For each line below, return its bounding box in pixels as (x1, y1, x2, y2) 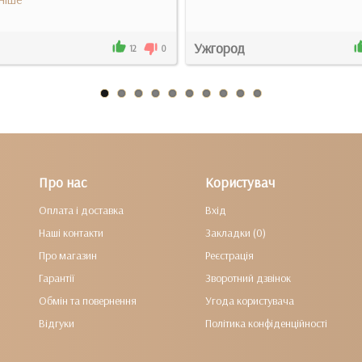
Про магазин (39, 248, 98, 263)
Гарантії (39, 271, 75, 285)
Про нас (39, 174, 87, 191)
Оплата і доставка (39, 203, 124, 217)
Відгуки (39, 316, 75, 330)
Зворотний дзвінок (204, 271, 291, 285)
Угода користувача (204, 293, 294, 308)
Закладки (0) (204, 225, 266, 240)
